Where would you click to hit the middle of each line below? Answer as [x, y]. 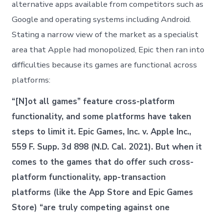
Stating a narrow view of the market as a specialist [105, 35]
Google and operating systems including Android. [102, 20]
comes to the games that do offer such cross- [103, 162]
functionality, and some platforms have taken [102, 117]
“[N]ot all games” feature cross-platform [93, 102]
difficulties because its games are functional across [105, 65]
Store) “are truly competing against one [91, 208]
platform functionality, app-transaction [89, 177]
